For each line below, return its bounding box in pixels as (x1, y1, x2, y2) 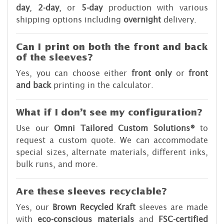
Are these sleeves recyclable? (16, 186, 167, 197)
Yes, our (16, 202, 52, 212)
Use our (16, 123, 54, 133)
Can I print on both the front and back (16, 41, 208, 53)
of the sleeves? (16, 52, 93, 63)
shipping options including (16, 15, 123, 24)
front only (131, 68, 171, 78)
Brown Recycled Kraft (52, 202, 136, 212)
